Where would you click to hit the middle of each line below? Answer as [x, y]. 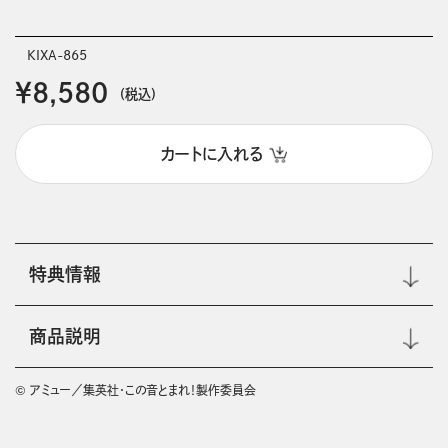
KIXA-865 [56, 55]
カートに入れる [212, 153]
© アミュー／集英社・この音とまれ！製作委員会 [135, 389]
